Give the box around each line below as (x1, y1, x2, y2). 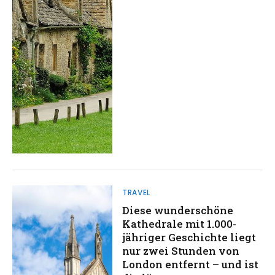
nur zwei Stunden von (122, 244, 240, 258)
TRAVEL (122, 187, 150, 198)
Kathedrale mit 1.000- (122, 217, 237, 231)
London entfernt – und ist (122, 257, 259, 272)
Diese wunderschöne (122, 203, 234, 218)
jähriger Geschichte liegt (122, 230, 257, 245)
